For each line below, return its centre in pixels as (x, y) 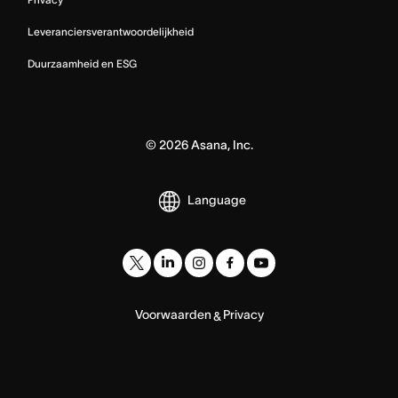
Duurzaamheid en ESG (82, 63)
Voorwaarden (173, 314)
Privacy (243, 314)
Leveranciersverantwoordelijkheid (111, 31)
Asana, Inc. (220, 144)
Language (217, 200)
